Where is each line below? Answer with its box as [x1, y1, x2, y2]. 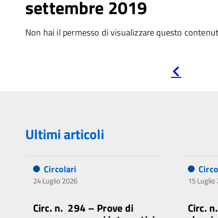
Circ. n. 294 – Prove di [33, 200, 134, 216]
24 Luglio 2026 [33, 175, 77, 186]
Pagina [181, 65, 203, 76]
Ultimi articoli [25, 124, 104, 145]
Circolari [44, 163, 77, 176]
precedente [181, 73, 217, 84]
